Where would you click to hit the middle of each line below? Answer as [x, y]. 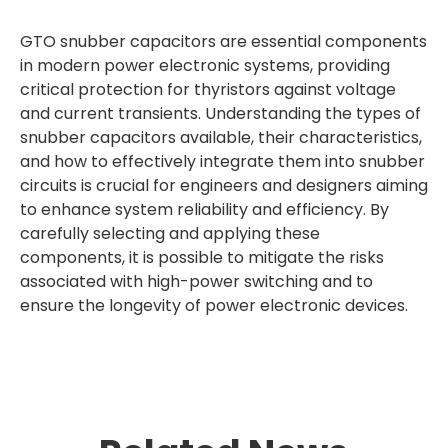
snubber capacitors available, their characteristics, [221, 137]
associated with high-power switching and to [196, 281]
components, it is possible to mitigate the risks [202, 257]
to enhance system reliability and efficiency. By [204, 209]
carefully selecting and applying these [170, 233]
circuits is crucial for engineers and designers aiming [224, 185]
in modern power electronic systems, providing [205, 65]
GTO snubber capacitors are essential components [223, 41]
